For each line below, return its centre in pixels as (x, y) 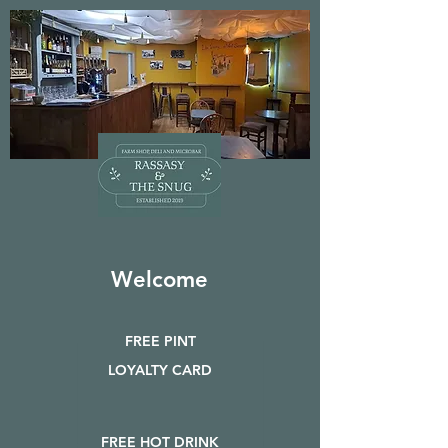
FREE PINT (160, 341)
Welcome (159, 279)
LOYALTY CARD (160, 370)
